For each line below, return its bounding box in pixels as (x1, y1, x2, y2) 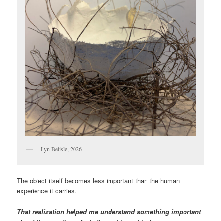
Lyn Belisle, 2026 (41, 145, 82, 153)
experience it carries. (17, 185, 77, 195)
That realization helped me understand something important (17, 206, 201, 216)
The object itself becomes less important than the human (17, 175, 180, 185)
